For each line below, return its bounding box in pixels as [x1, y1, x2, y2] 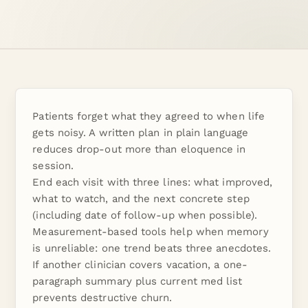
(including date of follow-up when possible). [32, 209, 257, 221]
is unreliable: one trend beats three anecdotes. [32, 242, 272, 254]
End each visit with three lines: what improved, [32, 176, 273, 188]
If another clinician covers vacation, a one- [32, 258, 247, 271]
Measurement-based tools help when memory [32, 225, 269, 238]
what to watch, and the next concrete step [32, 192, 250, 205]
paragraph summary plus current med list [32, 275, 243, 287]
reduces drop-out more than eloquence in [32, 143, 246, 155]
